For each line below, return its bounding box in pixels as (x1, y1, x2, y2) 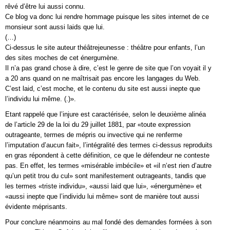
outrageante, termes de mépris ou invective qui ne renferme (5, 131, 182, 139)
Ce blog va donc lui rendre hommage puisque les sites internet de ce (5, 13, 209, 21)
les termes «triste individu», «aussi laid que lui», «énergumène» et (5, 182, 202, 190)
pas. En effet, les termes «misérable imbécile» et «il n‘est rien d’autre (5, 162, 212, 169)
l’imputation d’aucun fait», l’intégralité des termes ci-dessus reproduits (5, 141, 213, 149)
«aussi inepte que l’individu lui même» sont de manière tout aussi (5, 193, 199, 200)
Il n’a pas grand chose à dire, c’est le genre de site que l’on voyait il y (5, 64, 212, 72)
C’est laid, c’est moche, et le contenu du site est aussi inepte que (5, 85, 200, 92)
